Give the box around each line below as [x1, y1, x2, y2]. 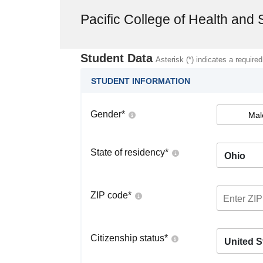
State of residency [90, 147, 165, 157]
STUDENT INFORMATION [91, 76, 190, 86]
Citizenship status [90, 233, 164, 243]
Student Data [80, 52, 153, 65]
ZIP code [90, 190, 128, 200]
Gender [90, 109, 122, 119]
